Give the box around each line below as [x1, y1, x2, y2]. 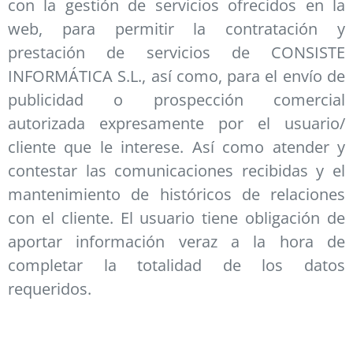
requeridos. [8, 278, 91, 300]
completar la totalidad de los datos [8, 255, 345, 277]
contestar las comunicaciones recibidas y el [8, 160, 345, 182]
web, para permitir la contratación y [8, 18, 345, 40]
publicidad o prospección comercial [8, 89, 345, 111]
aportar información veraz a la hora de [8, 231, 345, 253]
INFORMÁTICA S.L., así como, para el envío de [8, 65, 345, 87]
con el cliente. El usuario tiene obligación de [8, 207, 345, 229]
